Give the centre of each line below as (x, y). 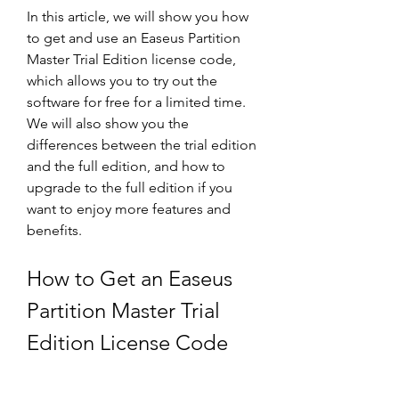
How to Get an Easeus (130, 278)
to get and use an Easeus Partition (134, 38)
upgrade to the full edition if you (130, 187)
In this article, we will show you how (138, 16)
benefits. (54, 230)
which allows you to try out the (122, 81)
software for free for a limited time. (136, 102)
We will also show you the (108, 123)
